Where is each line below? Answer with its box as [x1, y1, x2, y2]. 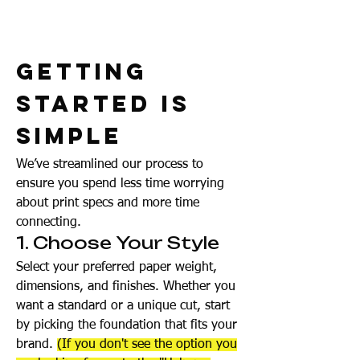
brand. [16, 338, 57, 351]
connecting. [16, 216, 81, 229]
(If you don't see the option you [57, 338, 237, 351]
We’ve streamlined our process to [16, 158, 203, 171]
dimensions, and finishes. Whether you [16, 280, 235, 293]
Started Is [16, 89, 190, 118]
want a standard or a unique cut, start [16, 300, 230, 313]
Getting [16, 57, 148, 86]
